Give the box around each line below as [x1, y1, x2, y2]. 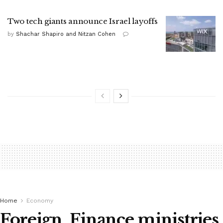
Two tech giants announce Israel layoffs [7, 16, 158, 26]
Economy [26, 197, 53, 205]
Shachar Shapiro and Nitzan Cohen [16, 31, 115, 38]
